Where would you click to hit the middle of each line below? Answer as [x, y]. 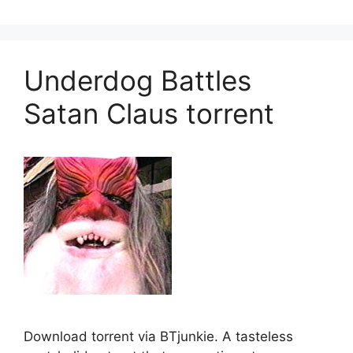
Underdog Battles [137, 81]
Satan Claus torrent [149, 114]
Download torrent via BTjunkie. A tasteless [158, 337]
